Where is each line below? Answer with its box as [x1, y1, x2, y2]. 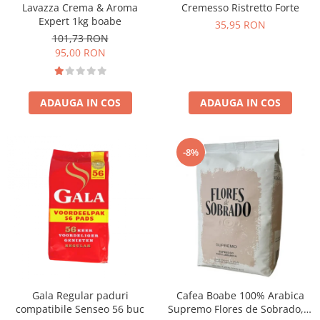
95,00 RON [54, 45, 106, 59]
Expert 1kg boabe [39, 14, 121, 28]
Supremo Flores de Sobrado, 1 [168, 301, 312, 316]
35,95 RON [214, 17, 266, 31]
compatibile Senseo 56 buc [16, 301, 144, 316]
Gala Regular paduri [31, 288, 129, 302]
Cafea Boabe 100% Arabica [176, 288, 304, 302]
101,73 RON [51, 31, 109, 45]
